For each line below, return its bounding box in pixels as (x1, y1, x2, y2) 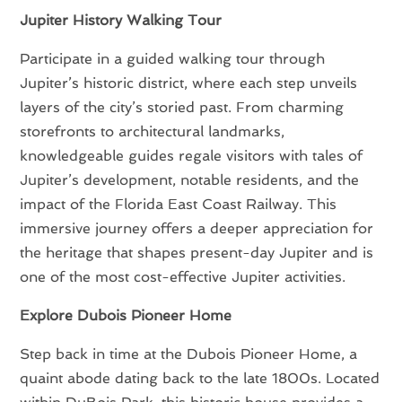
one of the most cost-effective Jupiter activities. (20, 267, 346, 285)
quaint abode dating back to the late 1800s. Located (20, 369, 380, 387)
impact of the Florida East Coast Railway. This (20, 195, 337, 213)
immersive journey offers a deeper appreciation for (20, 219, 374, 237)
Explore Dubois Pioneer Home (20, 306, 232, 324)
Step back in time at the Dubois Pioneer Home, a (20, 345, 358, 363)
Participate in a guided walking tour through (20, 49, 326, 67)
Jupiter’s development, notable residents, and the (20, 170, 360, 188)
